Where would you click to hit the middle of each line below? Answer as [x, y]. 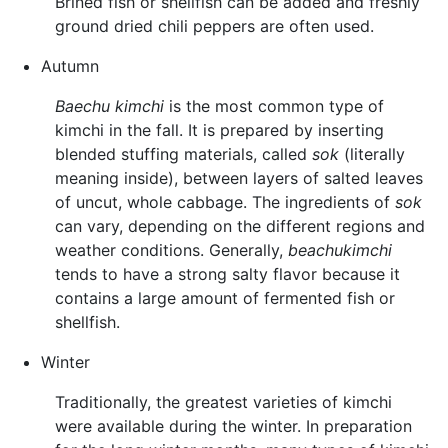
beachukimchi [340, 249]
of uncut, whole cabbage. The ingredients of [225, 201]
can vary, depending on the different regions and [240, 225]
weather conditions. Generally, [171, 249]
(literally [372, 153]
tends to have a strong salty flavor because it [227, 273]
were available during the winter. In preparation [233, 425]
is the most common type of [274, 105]
